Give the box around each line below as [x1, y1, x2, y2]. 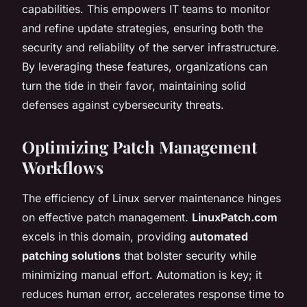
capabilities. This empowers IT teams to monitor [22, 1, 270, 16]
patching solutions [22, 248, 121, 262]
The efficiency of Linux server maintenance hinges [22, 191, 281, 205]
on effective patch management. [22, 210, 192, 224]
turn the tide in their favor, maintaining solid [22, 78, 246, 93]
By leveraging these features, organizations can [22, 59, 267, 73]
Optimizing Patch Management [22, 135, 257, 158]
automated [190, 229, 248, 243]
